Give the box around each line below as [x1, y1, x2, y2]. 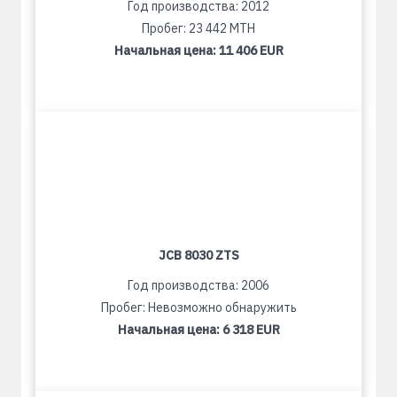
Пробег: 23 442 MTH [142, 20, 255, 36]
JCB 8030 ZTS [158, 247, 239, 263]
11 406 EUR [218, 43, 284, 58]
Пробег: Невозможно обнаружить [100, 300, 297, 315]
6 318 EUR [222, 322, 280, 338]
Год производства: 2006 [128, 277, 269, 293]
